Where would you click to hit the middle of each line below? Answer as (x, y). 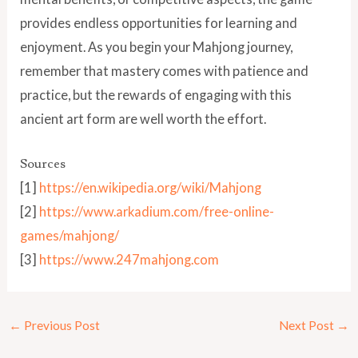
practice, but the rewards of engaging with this (156, 94)
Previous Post (60, 326)
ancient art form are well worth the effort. (143, 118)
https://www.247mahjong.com (129, 259)
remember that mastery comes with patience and (165, 70)
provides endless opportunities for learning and (159, 22)
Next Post (308, 326)
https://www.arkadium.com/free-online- (157, 211)
